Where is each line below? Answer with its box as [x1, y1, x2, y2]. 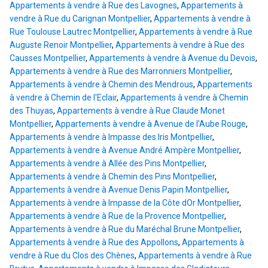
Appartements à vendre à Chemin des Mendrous [10, 80, 193, 90]
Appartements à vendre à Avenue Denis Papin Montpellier [10, 185, 227, 195]
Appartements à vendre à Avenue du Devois [89, 53, 255, 63]
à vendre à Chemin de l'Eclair [10, 93, 117, 103]
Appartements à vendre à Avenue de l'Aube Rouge [55, 119, 246, 129]
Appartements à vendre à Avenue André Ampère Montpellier [10, 145, 239, 156]
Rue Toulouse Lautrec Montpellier [10, 27, 135, 37]
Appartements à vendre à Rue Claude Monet [57, 106, 225, 116]
